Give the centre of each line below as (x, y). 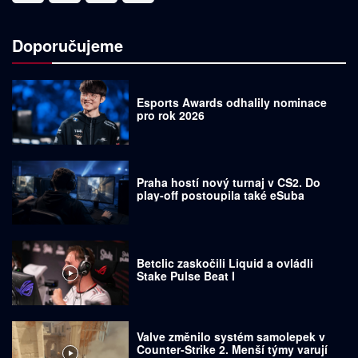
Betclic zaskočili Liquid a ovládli (225, 263)
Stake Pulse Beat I (186, 275)
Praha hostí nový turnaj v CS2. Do (229, 183)
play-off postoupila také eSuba (221, 195)
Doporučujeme (68, 46)
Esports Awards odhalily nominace (232, 102)
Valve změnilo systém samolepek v (231, 336)
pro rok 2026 (171, 115)
